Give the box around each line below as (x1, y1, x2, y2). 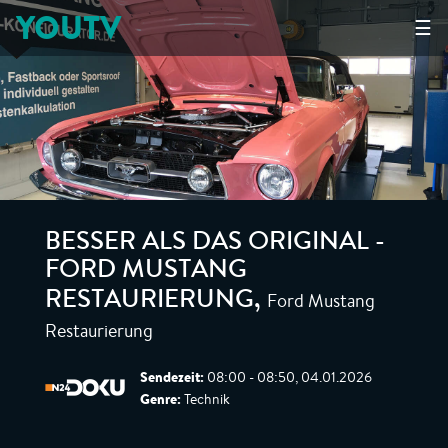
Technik (181, 390, 230, 408)
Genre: (140, 389, 181, 409)
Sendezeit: (140, 367, 204, 387)
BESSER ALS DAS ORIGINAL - (45, 231, 385, 257)
